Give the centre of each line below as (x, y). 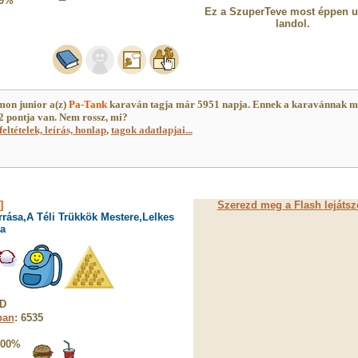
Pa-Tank (88, 104)
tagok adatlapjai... (151, 130)
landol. (293, 24)
